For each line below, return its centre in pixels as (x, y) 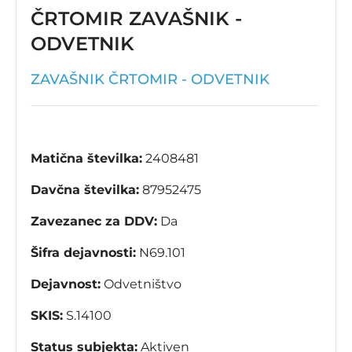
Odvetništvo (141, 284)
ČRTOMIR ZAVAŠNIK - (136, 19)
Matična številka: (86, 159)
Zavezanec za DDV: (94, 222)
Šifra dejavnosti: (83, 253)
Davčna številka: (85, 190)
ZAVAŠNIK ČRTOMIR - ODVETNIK (150, 80)
